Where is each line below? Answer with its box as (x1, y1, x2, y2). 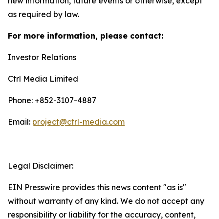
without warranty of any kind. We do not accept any (8, 196, 204, 206)
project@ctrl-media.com (32, 117, 125, 127)
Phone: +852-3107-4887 (8, 95, 96, 105)
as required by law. (8, 9, 79, 19)
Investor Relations (8, 52, 76, 62)
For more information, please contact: (8, 31, 163, 41)
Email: (8, 117, 32, 127)
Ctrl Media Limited (8, 74, 78, 84)
